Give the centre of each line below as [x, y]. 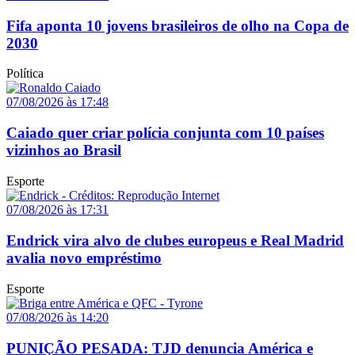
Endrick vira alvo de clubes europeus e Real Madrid [175, 240]
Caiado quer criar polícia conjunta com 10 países [165, 133]
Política [25, 74]
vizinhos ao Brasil [64, 151]
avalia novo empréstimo [84, 258]
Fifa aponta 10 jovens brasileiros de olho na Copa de [177, 25]
